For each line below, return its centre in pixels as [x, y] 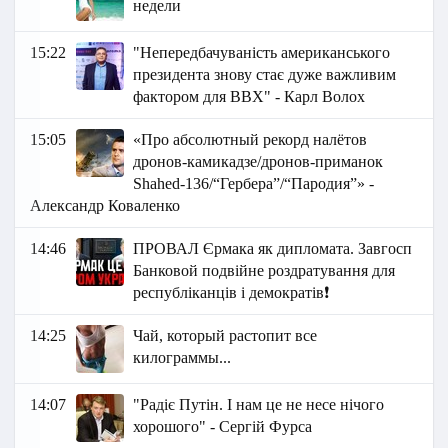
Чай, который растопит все [225, 336]
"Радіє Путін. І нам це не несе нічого [259, 405]
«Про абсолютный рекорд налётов [250, 140]
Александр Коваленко [105, 206]
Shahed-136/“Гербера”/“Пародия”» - [254, 184]
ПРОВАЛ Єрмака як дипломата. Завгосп [273, 249]
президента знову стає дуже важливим [265, 75]
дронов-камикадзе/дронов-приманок [258, 162]
